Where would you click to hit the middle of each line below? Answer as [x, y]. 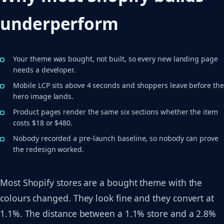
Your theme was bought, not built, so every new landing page [115, 59]
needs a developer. [44, 70]
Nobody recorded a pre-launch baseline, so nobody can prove [116, 138]
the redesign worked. [48, 149]
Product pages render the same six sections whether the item [115, 112]
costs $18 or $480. [43, 123]
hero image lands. [43, 96]
